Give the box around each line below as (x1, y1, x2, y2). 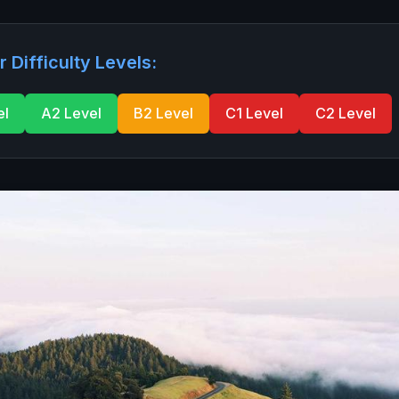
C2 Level (315, 104, 376, 123)
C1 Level (225, 104, 283, 123)
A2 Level (41, 104, 102, 123)
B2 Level (134, 104, 193, 123)
